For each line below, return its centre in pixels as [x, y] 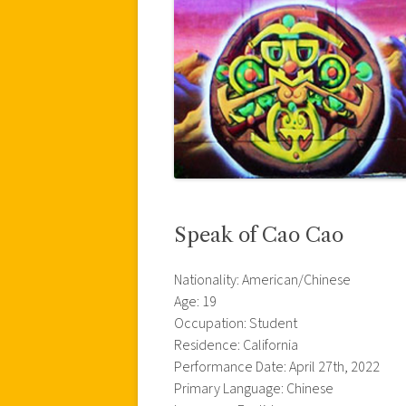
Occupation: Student [236, 323]
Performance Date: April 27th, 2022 [277, 367]
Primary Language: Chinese [254, 388]
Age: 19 [195, 301]
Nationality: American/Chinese [262, 280]
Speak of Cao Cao [259, 235]
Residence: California [236, 345]
